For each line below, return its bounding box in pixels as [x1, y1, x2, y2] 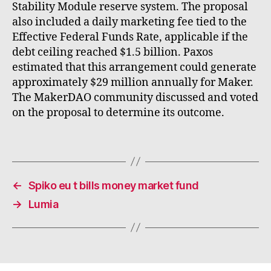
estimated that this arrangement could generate [12, 60, 256, 74]
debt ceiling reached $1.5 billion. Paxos [12, 45, 213, 59]
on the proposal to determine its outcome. [12, 105, 224, 120]
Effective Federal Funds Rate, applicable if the [12, 30, 248, 44]
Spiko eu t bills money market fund [28, 178, 199, 192]
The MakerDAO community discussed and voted [12, 90, 258, 105]
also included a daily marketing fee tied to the [12, 15, 247, 29]
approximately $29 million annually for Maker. [12, 75, 253, 90]
